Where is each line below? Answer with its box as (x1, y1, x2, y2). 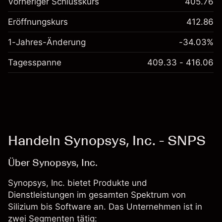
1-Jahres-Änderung (8, 37, 86, 47)
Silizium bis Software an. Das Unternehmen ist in (8, 202, 202, 212)
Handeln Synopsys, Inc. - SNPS (8, 132, 206, 149)
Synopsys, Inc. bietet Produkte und (8, 178, 147, 188)
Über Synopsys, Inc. (8, 157, 98, 168)
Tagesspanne (8, 57, 61, 67)
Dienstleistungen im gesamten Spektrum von (8, 190, 186, 200)
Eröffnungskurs (8, 17, 68, 27)
